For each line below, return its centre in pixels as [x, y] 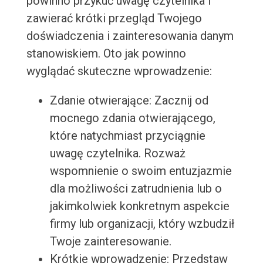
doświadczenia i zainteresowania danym [130, 36]
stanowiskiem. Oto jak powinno [106, 54]
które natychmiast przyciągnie [127, 136]
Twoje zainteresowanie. [110, 242]
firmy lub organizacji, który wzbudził [142, 224]
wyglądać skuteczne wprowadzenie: [119, 71]
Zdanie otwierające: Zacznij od [129, 101]
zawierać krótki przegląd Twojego [114, 18]
